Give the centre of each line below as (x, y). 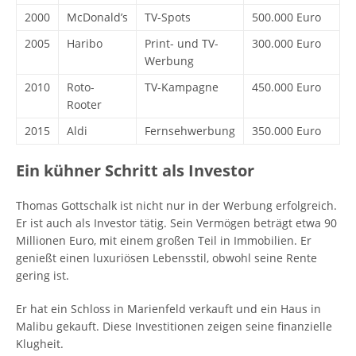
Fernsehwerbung (190, 131)
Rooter (84, 104)
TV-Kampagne (182, 87)
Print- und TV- (182, 43)
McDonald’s (97, 17)
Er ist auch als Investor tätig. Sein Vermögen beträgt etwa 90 (176, 223)
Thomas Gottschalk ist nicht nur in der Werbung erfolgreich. (176, 205)
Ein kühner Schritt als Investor (135, 170)
